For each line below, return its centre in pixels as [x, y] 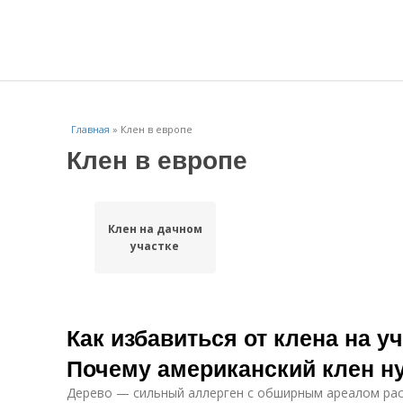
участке [155, 246]
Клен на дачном [155, 229]
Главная [90, 129]
